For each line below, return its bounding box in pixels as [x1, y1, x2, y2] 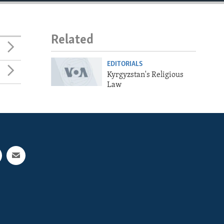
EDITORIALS [106, 60, 142, 68]
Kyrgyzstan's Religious [106, 70, 183, 79]
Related [51, 33, 93, 47]
